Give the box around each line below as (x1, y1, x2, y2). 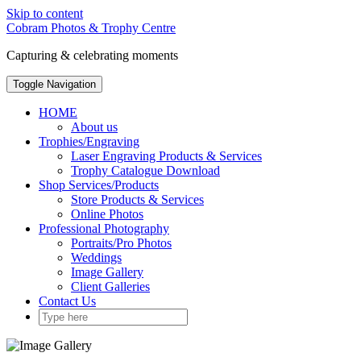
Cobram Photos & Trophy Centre (6, 21, 176, 35)
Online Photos (71, 207, 143, 221)
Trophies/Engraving (39, 135, 139, 148)
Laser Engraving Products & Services (71, 149, 262, 163)
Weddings (71, 251, 122, 264)
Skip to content (6, 6, 83, 20)
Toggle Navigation (13, 78, 96, 90)
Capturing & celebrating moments (6, 48, 178, 62)
